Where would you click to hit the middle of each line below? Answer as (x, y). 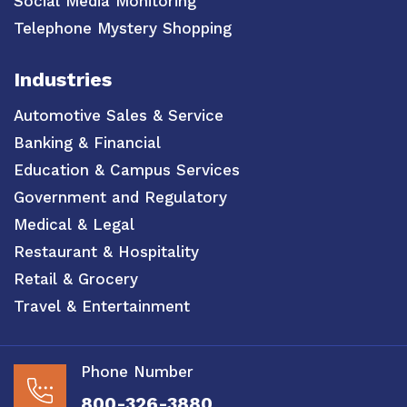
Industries (63, 79)
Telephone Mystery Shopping (123, 29)
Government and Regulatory (120, 197)
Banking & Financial (87, 142)
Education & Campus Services (127, 169)
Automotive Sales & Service (119, 115)
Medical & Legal (74, 224)
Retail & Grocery (76, 278)
